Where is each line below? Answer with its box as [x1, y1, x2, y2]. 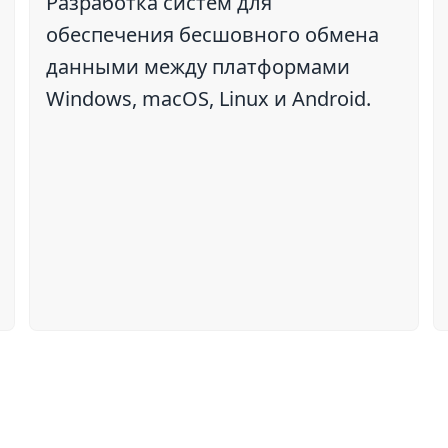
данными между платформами [45, 53, 350, 80]
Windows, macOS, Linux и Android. [45, 85, 371, 112]
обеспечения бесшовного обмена [45, 21, 379, 48]
